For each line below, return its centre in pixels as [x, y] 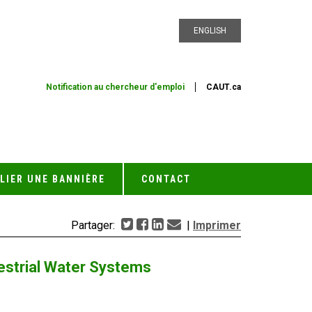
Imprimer [217, 225]
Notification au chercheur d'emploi [115, 87]
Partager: [94, 225]
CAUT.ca [223, 87]
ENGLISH [210, 31]
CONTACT [166, 179]
